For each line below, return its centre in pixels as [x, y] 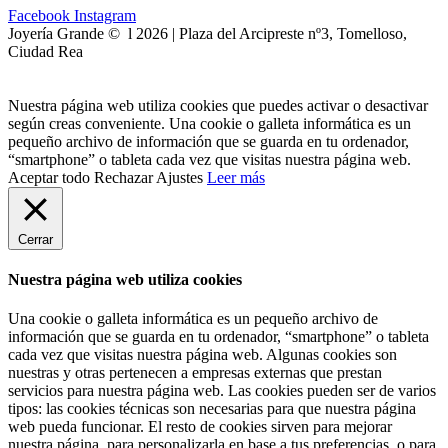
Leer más [236, 177]
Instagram [105, 15]
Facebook [39, 15]
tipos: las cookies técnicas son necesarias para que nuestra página [212, 409]
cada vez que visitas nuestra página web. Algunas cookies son [202, 355]
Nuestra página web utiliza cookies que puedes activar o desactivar [218, 105]
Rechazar [123, 177]
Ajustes [179, 177]
